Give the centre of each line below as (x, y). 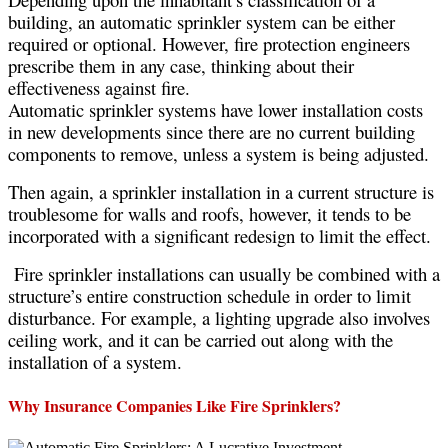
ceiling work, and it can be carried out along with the (200, 340)
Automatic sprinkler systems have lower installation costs (215, 110)
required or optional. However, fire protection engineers (209, 44)
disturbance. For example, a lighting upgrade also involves (219, 318)
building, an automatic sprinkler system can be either (201, 22)
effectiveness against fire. (99, 88)
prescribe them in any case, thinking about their (181, 66)
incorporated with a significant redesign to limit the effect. (219, 236)
